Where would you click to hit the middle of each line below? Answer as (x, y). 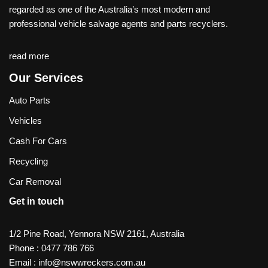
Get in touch (36, 202)
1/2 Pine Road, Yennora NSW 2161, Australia (97, 234)
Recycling (28, 162)
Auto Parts (30, 100)
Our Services (46, 78)
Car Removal (35, 182)
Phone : (25, 248)
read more (29, 56)
